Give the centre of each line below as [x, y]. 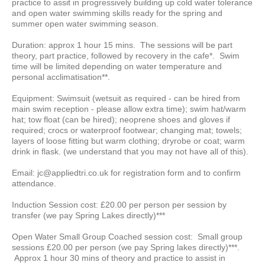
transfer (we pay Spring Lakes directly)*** [88, 215]
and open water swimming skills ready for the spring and [117, 13]
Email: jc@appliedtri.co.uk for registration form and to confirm [126, 173]
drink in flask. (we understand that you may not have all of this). [130, 151]
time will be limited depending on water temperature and [117, 66]
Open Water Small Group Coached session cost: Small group [127, 237]
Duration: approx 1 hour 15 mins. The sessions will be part [122, 45]
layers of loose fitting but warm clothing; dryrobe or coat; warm [128, 141]
